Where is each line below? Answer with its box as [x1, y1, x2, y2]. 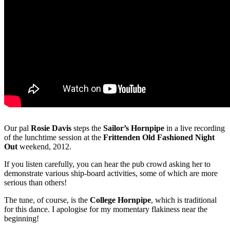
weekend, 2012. [17, 142, 71, 151]
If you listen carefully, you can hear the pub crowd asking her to [4, 159, 210, 168]
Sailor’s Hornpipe [103, 123, 164, 132]
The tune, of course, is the [4, 195, 90, 204]
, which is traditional [151, 195, 217, 204]
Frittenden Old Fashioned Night [103, 132, 215, 142]
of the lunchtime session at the [4, 132, 103, 142]
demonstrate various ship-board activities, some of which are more [4, 168, 218, 178]
